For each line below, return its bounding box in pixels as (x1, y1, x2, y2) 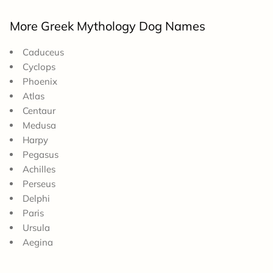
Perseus (23, 177, 55, 190)
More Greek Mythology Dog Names (10, 18, 205, 34)
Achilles (23, 163, 55, 175)
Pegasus (23, 148, 58, 160)
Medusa (23, 119, 56, 131)
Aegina (23, 236, 53, 248)
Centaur (23, 104, 55, 116)
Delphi (23, 192, 50, 204)
